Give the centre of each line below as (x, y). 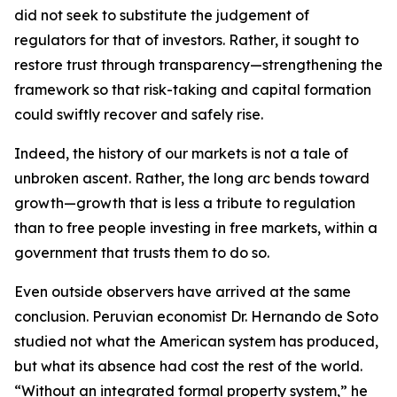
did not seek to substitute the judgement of (162, 15)
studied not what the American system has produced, (196, 341)
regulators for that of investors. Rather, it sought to (187, 40)
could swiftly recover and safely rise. (139, 114)
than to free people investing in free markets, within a (196, 228)
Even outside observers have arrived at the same (183, 292)
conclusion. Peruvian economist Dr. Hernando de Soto (196, 316)
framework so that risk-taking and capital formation (193, 90)
